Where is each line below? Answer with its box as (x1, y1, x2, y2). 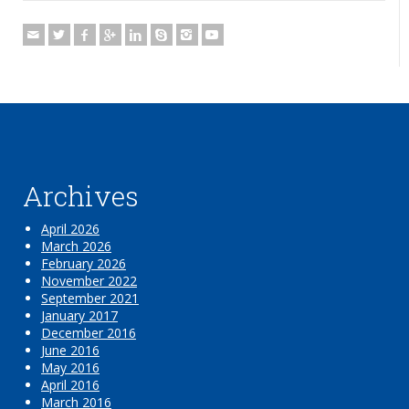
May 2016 (41, 358, 100, 376)
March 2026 (41, 236, 111, 255)
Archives (23, 177, 139, 214)
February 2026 (41, 254, 126, 272)
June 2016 (41, 341, 100, 359)
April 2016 (41, 375, 100, 393)
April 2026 (41, 219, 100, 237)
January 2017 (41, 306, 118, 324)
